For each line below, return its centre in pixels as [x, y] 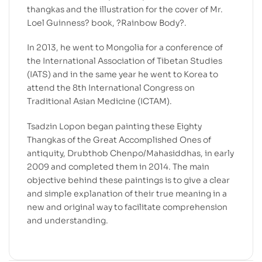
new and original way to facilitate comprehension [127, 207]
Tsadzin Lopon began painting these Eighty [114, 127]
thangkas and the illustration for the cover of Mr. [125, 9]
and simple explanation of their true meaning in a [127, 194]
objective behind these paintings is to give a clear [128, 180]
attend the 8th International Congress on [111, 88]
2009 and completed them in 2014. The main [118, 167]
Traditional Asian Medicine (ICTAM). [99, 101]
